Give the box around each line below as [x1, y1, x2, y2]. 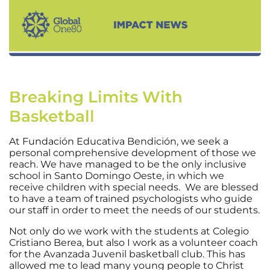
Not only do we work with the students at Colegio [9, 225, 249, 237]
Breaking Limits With [9, 87, 183, 107]
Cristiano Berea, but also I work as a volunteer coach [9, 236, 258, 248]
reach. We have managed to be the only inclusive [9, 158, 246, 170]
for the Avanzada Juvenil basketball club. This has [9, 248, 245, 260]
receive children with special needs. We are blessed [9, 181, 259, 193]
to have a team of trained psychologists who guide [9, 192, 253, 204]
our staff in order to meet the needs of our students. [9, 204, 260, 216]
